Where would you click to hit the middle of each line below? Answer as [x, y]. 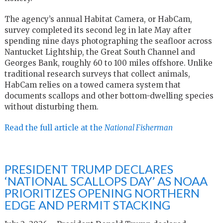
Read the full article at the [54, 127]
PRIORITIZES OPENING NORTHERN [102, 193]
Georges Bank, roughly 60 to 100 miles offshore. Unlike [108, 63]
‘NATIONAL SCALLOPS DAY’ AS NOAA [106, 181]
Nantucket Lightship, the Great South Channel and [100, 52]
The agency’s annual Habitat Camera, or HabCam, [98, 19]
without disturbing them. [51, 107]
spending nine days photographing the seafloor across [108, 41]
